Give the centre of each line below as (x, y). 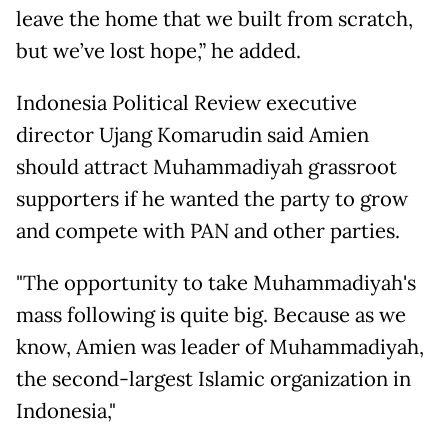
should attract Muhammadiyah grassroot (206, 167)
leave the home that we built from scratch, (214, 19)
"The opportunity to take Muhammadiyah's (216, 283)
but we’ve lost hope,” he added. (158, 51)
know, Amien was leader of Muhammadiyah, (220, 347)
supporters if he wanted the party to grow (212, 199)
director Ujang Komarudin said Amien (192, 135)
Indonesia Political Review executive (186, 103)
